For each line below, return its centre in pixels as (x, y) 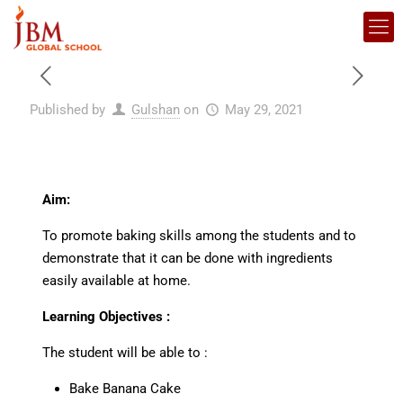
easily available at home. (116, 281)
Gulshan (156, 110)
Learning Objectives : (106, 317)
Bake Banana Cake (125, 389)
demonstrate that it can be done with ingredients (187, 258)
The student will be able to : (125, 353)
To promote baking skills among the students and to (199, 236)
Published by (67, 110)
